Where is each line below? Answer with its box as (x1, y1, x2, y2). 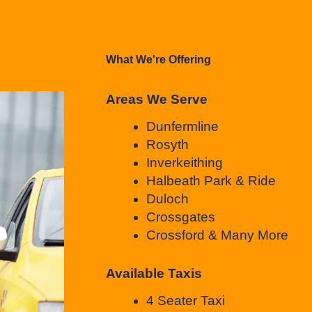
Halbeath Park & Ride (146, 173, 276, 189)
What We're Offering (106, 54, 211, 66)
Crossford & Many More (146, 228, 288, 243)
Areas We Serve (106, 91, 208, 107)
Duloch (146, 192, 189, 207)
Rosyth (146, 137, 189, 153)
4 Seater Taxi (146, 293, 225, 309)
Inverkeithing (146, 155, 223, 171)
